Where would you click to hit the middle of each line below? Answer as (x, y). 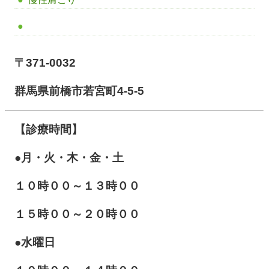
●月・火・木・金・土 (69, 157)
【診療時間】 (48, 129)
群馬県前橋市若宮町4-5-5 (79, 91)
